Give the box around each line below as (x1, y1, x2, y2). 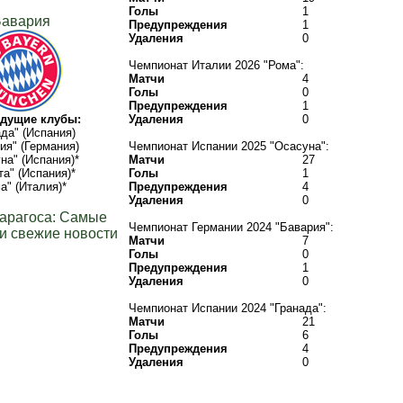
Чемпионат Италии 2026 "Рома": (129, 58, 304, 72)
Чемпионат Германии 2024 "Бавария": (129, 220, 334, 234)
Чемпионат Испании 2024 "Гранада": (129, 301, 327, 315)
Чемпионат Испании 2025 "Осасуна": (129, 139, 329, 153)
